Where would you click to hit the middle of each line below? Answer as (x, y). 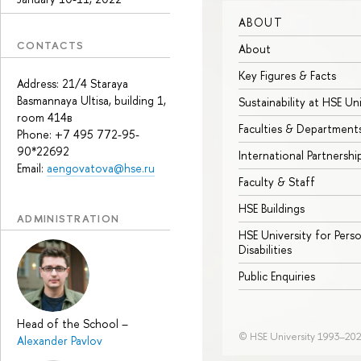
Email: (32, 168)
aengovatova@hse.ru (101, 168)
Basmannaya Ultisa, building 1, (91, 100)
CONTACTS (51, 45)
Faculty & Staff (277, 182)
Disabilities (265, 250)
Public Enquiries (277, 276)
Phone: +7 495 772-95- (78, 134)
